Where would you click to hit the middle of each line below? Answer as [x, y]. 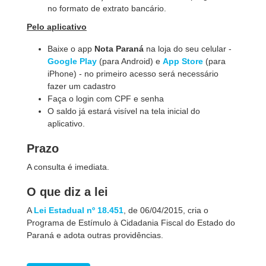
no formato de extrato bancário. [107, 8]
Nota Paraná [119, 49]
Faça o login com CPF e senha [106, 99]
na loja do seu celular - [188, 49]
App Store [183, 61]
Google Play [72, 61]
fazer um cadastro [82, 86]
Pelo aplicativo [57, 27]
